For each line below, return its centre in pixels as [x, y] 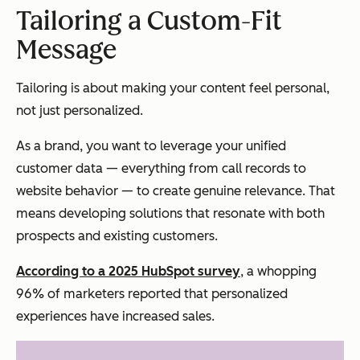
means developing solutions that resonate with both [170, 214]
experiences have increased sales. [115, 317]
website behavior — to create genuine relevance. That [176, 191]
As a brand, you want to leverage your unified [151, 146]
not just [40, 111]
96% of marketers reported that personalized [152, 294]
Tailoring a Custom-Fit [149, 21]
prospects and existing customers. [117, 236]
